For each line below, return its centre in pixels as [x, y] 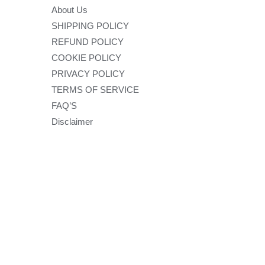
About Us [70, 9]
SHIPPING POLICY [91, 25]
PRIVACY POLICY [88, 73]
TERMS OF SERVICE [96, 89]
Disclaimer [72, 121]
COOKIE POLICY [87, 57]
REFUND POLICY [88, 41]
